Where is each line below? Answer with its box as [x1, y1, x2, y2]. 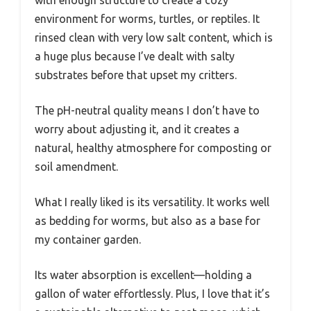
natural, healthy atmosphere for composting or [35, 141, 271, 154]
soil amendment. [35, 160, 118, 173]
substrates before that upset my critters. [35, 68, 237, 81]
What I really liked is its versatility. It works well [35, 195, 269, 208]
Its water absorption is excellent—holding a [35, 268, 252, 281]
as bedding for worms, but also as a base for [35, 214, 260, 227]
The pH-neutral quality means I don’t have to [35, 103, 260, 117]
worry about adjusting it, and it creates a [35, 122, 239, 135]
